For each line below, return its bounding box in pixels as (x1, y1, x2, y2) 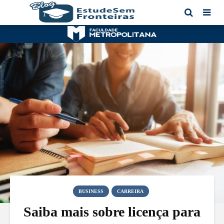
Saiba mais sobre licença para (23, 204, 200, 219)
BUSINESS (78, 188, 103, 194)
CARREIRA (116, 188, 143, 194)
